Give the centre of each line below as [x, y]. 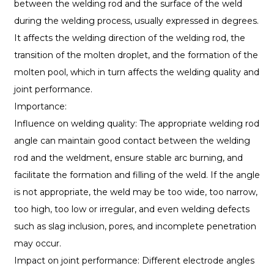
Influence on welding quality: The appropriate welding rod [136, 124]
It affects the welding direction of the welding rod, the [129, 38]
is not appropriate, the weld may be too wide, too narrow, [135, 192]
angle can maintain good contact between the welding [132, 141]
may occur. [37, 244]
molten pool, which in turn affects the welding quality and [136, 72]
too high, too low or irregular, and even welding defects [131, 209]
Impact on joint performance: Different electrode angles [134, 261]
